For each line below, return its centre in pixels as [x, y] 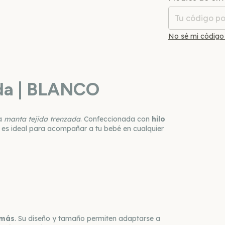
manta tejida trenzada [42, 119]
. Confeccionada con [116, 119]
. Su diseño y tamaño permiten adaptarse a [87, 219]
